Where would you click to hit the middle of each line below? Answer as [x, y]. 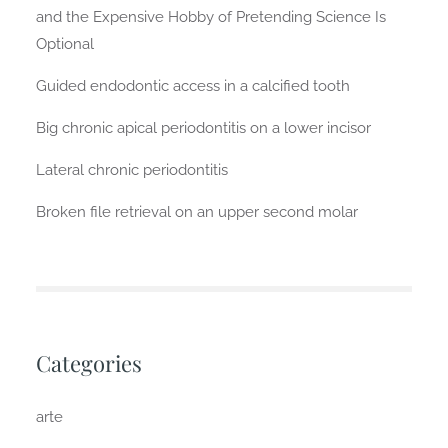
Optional [64, 43]
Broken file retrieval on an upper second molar [196, 211]
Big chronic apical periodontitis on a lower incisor [203, 127]
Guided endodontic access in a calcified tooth [192, 85]
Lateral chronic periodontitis [131, 169]
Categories [88, 362]
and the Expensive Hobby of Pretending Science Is [210, 16]
